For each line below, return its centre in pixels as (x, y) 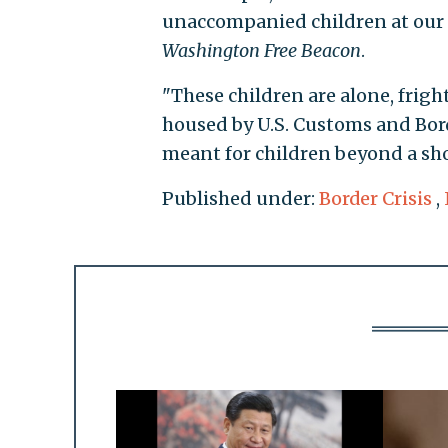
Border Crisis (375, 198)
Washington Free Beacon (261, 50)
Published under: (240, 198)
